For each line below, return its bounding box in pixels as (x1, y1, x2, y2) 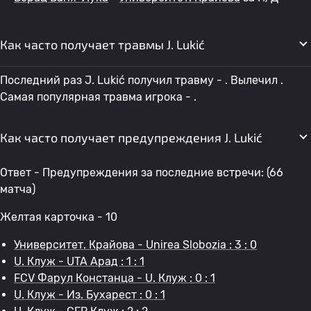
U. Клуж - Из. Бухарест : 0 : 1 (14, 288, 165, 301)
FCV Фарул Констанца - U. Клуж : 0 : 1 (14, 271, 215, 285)
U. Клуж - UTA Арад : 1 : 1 (14, 255, 144, 268)
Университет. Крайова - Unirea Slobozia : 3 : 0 (14, 238, 257, 251)
